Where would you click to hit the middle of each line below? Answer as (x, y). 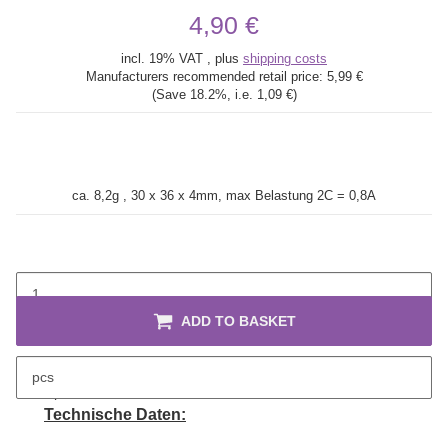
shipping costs (285, 58)
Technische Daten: (115, 415)
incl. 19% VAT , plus (182, 58)
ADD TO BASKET (238, 321)
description (50, 392)
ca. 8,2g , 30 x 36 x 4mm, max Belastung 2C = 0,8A (224, 196)
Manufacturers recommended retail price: (206, 76)
